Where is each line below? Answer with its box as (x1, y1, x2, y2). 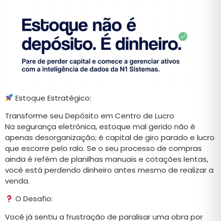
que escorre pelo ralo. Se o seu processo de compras (5, 143, 202, 154)
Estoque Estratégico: (13, 92, 92, 103)
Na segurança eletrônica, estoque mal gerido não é (5, 121, 195, 132)
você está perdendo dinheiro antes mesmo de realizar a (5, 165, 214, 176)
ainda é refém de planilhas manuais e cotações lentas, (5, 154, 208, 165)
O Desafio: (13, 193, 53, 204)
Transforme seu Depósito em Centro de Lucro (5, 110, 174, 121)
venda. (5, 176, 30, 186)
